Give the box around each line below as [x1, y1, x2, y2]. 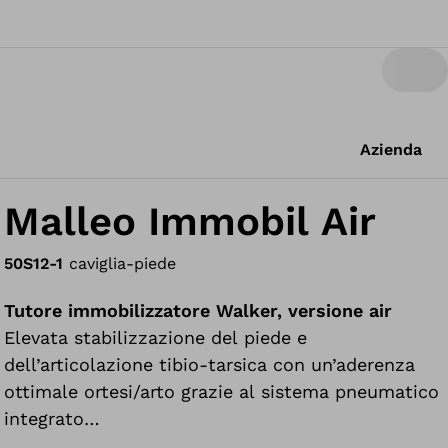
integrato [4, 408, 85, 429]
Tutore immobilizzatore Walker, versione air [4, 300, 393, 321]
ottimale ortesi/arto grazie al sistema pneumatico [4, 381, 440, 402]
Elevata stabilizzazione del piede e [4, 327, 308, 348]
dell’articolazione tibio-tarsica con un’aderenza [4, 354, 416, 375]
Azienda [360, 140, 422, 159]
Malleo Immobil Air [4, 198, 377, 245]
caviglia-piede [69, 254, 177, 273]
